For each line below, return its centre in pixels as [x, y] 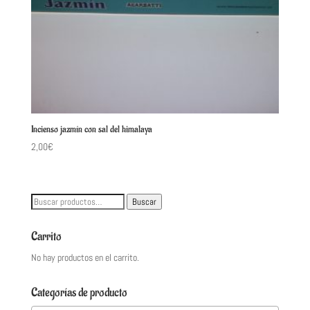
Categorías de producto [79, 292]
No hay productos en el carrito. [85, 257]
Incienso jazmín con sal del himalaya [91, 129]
